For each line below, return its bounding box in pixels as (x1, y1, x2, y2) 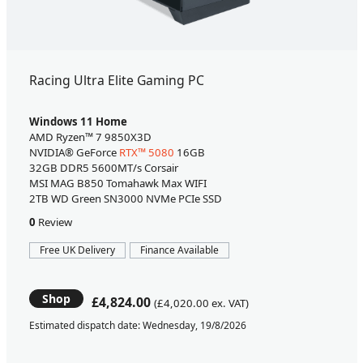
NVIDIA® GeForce (28, 145, 119, 160)
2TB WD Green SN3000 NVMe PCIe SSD (28, 191, 222, 207)
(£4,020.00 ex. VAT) (153, 296, 249, 311)
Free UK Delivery (39, 243, 115, 258)
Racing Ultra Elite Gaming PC (28, 71, 204, 90)
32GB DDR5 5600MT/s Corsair (28, 160, 178, 176)
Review (35, 215, 72, 230)
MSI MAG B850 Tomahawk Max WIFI (28, 176, 207, 191)
